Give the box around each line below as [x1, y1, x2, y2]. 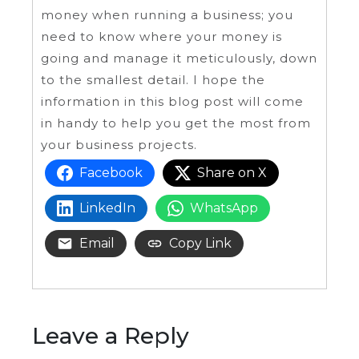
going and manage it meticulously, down [41, 50, 317, 67]
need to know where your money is [41, 29, 282, 45]
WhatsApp [190, 200, 258, 216]
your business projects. [41, 137, 197, 153]
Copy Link [169, 236, 232, 252]
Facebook [79, 165, 143, 181]
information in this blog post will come [41, 94, 304, 110]
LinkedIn [79, 200, 135, 216]
